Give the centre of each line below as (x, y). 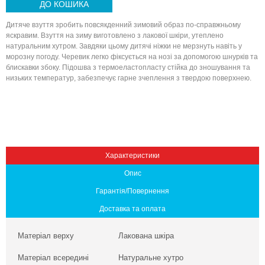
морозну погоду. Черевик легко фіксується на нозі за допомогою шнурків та (132, 57)
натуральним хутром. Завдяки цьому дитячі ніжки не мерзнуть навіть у (124, 46)
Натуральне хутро (151, 258)
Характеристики (132, 156)
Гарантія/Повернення (132, 191)
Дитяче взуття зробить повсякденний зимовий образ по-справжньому (123, 25)
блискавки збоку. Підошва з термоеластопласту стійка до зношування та (128, 67)
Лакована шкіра (146, 236)
